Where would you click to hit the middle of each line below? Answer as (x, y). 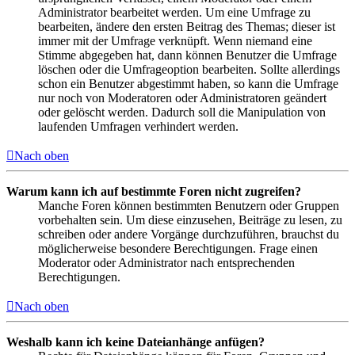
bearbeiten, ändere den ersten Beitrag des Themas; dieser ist (187, 26)
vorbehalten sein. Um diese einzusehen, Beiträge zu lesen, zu (190, 219)
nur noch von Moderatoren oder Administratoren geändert (182, 97)
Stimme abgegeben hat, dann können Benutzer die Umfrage (187, 55)
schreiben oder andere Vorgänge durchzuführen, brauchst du (189, 234)
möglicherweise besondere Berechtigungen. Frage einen (178, 248)
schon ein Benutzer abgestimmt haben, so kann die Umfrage (188, 83)
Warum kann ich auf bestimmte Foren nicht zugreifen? (154, 191)
